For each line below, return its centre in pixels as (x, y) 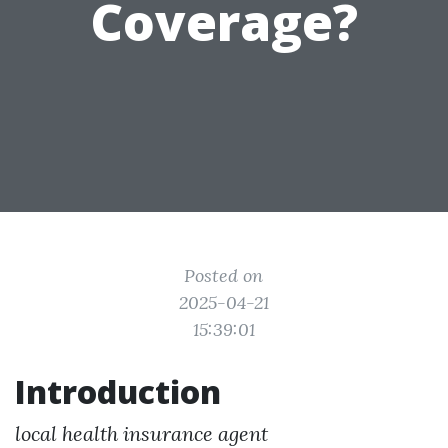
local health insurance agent (141, 433)
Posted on (224, 275)
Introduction (118, 391)
